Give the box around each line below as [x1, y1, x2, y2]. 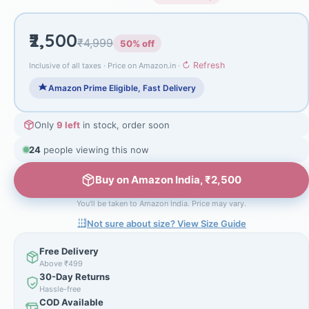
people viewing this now [41, 143, 149, 155]
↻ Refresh [182, 59, 225, 70]
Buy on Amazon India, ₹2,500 [95, 172, 241, 186]
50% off [120, 37, 154, 49]
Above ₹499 [39, 259, 83, 269]
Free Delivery [39, 246, 99, 257]
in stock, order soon [80, 119, 170, 130]
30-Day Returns [39, 271, 110, 283]
